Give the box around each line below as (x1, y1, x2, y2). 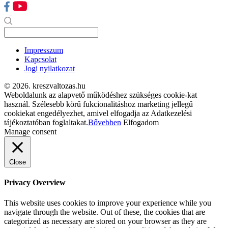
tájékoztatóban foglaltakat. (4, 118, 88, 127)
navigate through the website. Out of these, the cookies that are (4, 207, 205, 216)
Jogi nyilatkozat (24, 64, 75, 73)
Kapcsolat (24, 55, 56, 64)
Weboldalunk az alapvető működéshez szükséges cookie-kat (4, 91, 197, 100)
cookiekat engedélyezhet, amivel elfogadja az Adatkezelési (4, 109, 192, 118)
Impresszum (24, 46, 63, 55)
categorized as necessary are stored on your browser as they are (4, 216, 207, 225)
